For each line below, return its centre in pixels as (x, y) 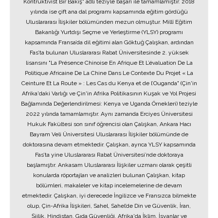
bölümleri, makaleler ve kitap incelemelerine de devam (109, 185)
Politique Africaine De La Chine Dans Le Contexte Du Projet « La (109, 73)
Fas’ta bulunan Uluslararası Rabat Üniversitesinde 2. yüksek (109, 53)
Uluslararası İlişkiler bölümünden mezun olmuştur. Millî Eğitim (109, 22)
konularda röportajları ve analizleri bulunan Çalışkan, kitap (109, 175)
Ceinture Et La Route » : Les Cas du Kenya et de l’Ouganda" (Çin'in (109, 83)
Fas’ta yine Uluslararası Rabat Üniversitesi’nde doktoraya (109, 155)
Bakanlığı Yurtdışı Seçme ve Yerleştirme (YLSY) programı (109, 32)
